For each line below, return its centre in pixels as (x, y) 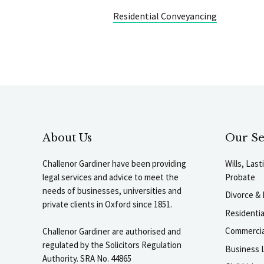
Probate (240, 177)
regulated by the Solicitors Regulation (112, 245)
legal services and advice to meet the (110, 177)
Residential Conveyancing (165, 16)
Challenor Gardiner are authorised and (112, 231)
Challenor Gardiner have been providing (114, 163)
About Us (67, 138)
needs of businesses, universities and (112, 190)
